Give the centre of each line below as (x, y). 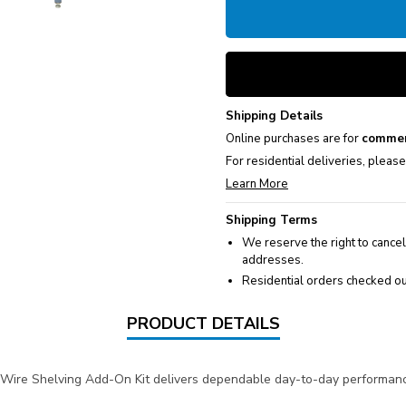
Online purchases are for (294, 139)
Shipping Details (274, 116)
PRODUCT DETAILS (203, 324)
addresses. (273, 261)
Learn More (257, 184)
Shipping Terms (271, 221)
